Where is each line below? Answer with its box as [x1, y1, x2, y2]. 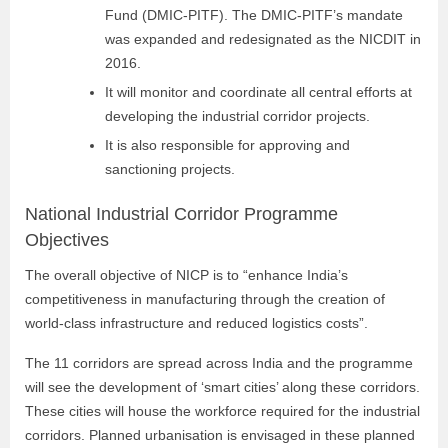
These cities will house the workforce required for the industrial [25, 403, 420, 419]
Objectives [25, 230, 109, 250]
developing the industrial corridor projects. [105, 108, 370, 124]
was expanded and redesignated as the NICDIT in [105, 31, 421, 47]
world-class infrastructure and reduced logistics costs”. [25, 315, 368, 331]
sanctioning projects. [105, 161, 235, 177]
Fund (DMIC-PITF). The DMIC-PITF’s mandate [105, 7, 403, 23]
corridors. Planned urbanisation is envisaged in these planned [25, 427, 415, 443]
